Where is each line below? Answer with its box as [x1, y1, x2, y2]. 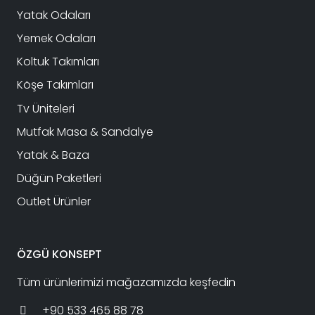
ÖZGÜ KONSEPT [17, 245, 102, 262]
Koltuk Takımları [17, 53, 99, 70]
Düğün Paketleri [17, 170, 101, 187]
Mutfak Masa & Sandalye [17, 123, 153, 140]
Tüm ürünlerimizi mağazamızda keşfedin [17, 274, 236, 290]
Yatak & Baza [17, 146, 89, 163]
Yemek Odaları [17, 30, 96, 47]
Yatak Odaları [17, 6, 91, 23]
